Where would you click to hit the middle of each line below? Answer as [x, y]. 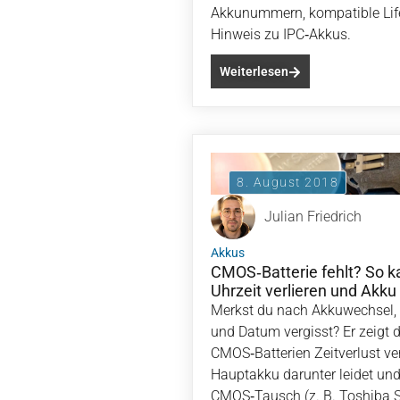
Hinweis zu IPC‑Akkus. [281, 34]
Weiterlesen [254, 71]
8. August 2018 [287, 182]
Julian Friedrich [313, 217]
